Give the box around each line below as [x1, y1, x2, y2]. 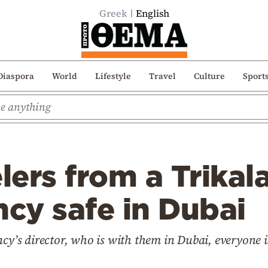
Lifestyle [95, 69, 131, 82]
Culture [193, 69, 225, 82]
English [135, 7, 169, 20]
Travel [148, 69, 176, 82]
